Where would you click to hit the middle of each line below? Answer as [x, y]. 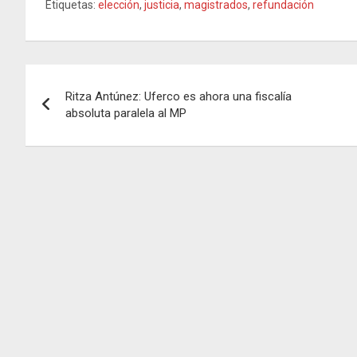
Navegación [92, 79]
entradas [75, 145]
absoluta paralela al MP [126, 113]
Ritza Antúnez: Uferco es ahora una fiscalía [178, 96]
